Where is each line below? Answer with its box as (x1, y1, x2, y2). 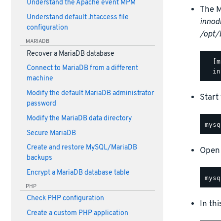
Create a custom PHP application (26, 209, 128, 218)
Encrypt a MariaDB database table (26, 169, 130, 177)
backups (26, 154, 52, 163)
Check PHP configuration (26, 194, 104, 203)
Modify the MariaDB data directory (26, 114, 132, 123)
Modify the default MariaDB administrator (26, 89, 154, 98)
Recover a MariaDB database (26, 49, 114, 58)
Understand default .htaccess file (26, 13, 129, 22)
